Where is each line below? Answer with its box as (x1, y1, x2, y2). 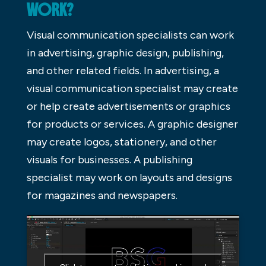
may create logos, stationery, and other (26, 135, 217, 148)
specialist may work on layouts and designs (26, 170, 232, 184)
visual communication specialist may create (26, 81, 238, 95)
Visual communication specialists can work (26, 28, 234, 42)
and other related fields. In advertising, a (26, 64, 219, 77)
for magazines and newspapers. (26, 188, 178, 202)
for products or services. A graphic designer (26, 117, 238, 131)
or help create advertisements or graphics (26, 99, 230, 113)
